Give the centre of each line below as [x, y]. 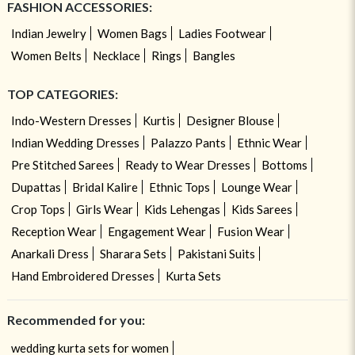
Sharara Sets [133, 253]
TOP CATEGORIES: [62, 94]
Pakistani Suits [216, 253]
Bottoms [284, 164]
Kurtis [158, 120]
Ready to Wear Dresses [187, 164]
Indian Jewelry [48, 33]
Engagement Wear [157, 231]
